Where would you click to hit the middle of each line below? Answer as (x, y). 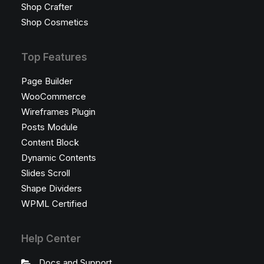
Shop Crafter (47, 7)
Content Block (50, 142)
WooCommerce (54, 96)
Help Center (51, 239)
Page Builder (47, 81)
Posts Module (49, 127)
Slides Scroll (46, 173)
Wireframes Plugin (58, 112)
